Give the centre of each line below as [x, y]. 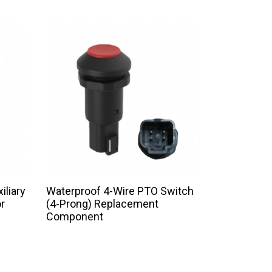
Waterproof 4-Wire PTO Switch [120, 191]
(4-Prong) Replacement [102, 204]
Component [75, 217]
